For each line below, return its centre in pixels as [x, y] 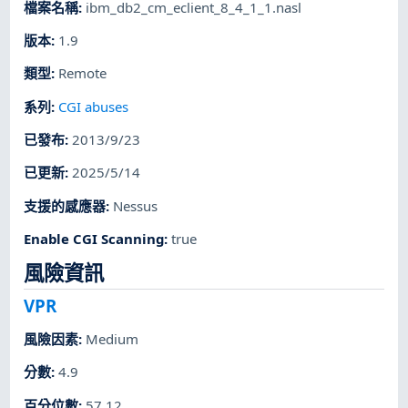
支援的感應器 [65, 205]
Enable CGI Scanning [94, 238]
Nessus [136, 205]
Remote [83, 73]
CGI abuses [94, 106]
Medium [112, 339]
